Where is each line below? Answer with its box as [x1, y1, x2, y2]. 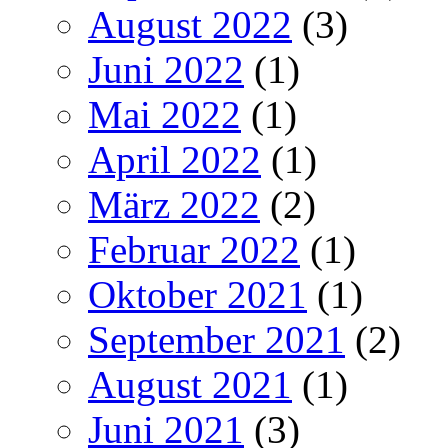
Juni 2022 [88, 47, 244, 91]
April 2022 [88, 137, 261, 181]
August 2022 [88, 2, 292, 46]
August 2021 [88, 362, 292, 406]
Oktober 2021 [88, 272, 307, 316]
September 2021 [88, 317, 345, 361]
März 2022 [88, 182, 260, 226]
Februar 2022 [88, 227, 300, 271]
